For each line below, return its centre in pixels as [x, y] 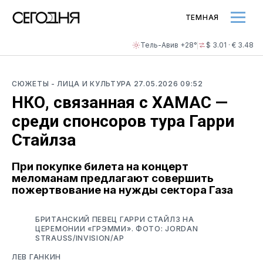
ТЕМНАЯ [202, 17]
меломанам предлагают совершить [113, 178]
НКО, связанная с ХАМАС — [120, 102]
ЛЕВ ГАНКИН [36, 257]
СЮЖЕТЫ [31, 84]
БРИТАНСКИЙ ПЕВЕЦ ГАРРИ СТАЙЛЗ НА [115, 219]
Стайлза [44, 140]
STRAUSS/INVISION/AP [80, 238]
